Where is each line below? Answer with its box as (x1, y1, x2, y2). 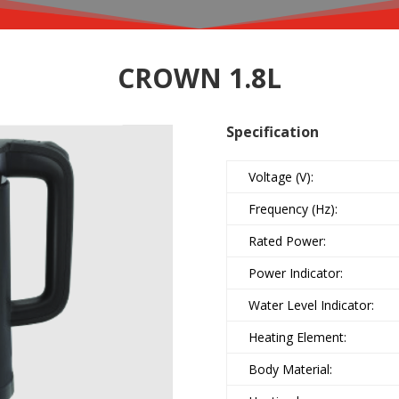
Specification (225, 122, 319, 142)
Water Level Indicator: (248, 297, 374, 314)
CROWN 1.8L (118, 60, 281, 97)
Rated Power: (248, 232, 326, 250)
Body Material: (248, 361, 332, 379)
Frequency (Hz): (248, 200, 338, 218)
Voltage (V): (248, 168, 313, 186)
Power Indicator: (248, 265, 343, 282)
